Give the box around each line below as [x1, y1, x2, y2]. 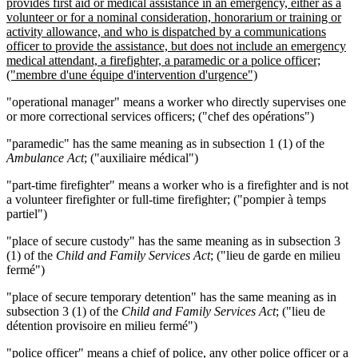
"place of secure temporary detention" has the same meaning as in [6, 289, 336, 304]
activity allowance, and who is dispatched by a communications [6, 24, 326, 38]
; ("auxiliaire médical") [84, 150, 198, 165]
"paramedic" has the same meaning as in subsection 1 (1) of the [6, 136, 324, 150]
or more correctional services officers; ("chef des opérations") [6, 109, 314, 123]
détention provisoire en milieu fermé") [6, 318, 197, 332]
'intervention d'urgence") [133, 67, 257, 82]
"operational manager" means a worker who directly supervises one [6, 94, 346, 109]
